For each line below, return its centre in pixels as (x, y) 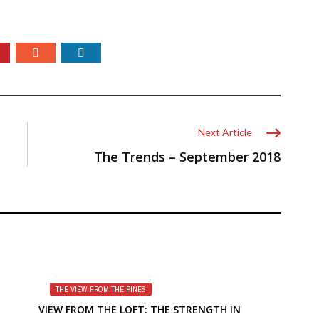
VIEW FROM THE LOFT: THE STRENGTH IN (140, 309)
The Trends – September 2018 (187, 157)
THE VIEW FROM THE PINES (101, 289)
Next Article (225, 132)
